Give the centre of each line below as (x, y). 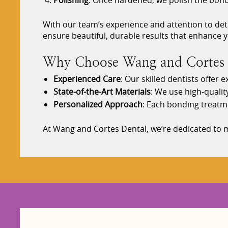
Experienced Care (87, 79)
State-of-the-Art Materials (102, 92)
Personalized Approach (98, 105)
